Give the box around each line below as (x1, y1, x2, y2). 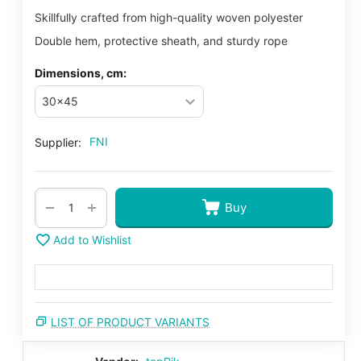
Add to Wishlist (53, 233, 131, 247)
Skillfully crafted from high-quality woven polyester (35, 10, 303, 24)
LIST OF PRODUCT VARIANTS (51, 314, 210, 329)
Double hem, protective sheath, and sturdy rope (35, 33, 288, 48)
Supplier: (35, 135, 81, 149)
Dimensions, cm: (35, 65, 127, 80)
